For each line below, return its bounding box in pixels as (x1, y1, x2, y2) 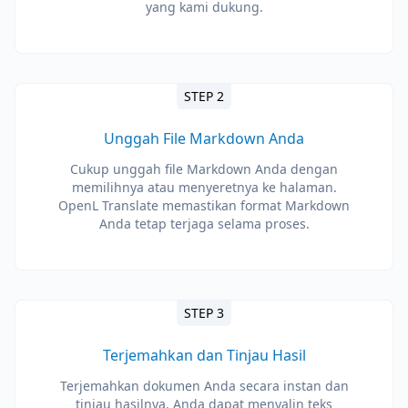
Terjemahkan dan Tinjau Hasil (102, 345, 306, 365)
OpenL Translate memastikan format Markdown (58, 197, 350, 214)
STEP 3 (184, 304, 224, 321)
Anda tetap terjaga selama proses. (98, 215, 310, 232)
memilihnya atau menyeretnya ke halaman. (71, 178, 337, 196)
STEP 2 (184, 87, 224, 105)
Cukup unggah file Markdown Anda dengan (70, 160, 338, 178)
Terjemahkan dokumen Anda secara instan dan (59, 377, 349, 394)
